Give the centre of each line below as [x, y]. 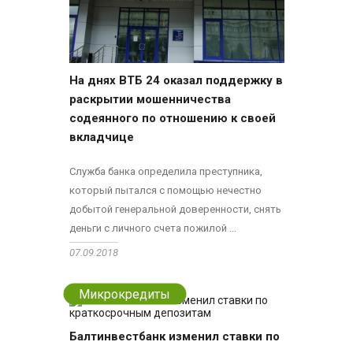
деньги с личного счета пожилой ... [152, 229]
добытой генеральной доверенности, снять [175, 210]
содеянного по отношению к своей [172, 119]
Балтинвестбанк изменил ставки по [174, 337]
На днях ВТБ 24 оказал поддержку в [176, 81]
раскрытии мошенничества [150, 100]
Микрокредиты [124, 294]
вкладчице [101, 137]
